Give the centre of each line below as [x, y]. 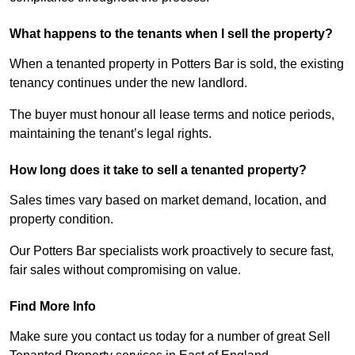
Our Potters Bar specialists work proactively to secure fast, [172, 251]
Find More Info [53, 307]
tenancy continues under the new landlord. [128, 83]
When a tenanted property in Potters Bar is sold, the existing [177, 64]
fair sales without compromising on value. [125, 270]
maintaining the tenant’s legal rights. [111, 134]
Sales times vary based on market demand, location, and [168, 200]
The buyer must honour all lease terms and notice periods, [172, 115]
